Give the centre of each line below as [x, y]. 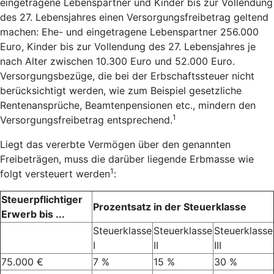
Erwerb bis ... [33, 214]
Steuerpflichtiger [42, 199]
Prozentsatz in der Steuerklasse [170, 206]
